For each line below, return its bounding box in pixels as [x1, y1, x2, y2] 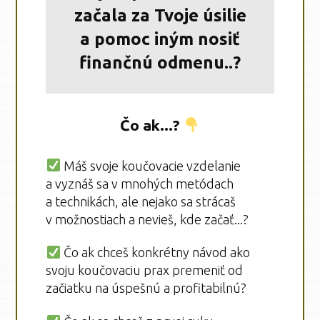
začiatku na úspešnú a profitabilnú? [46, 281, 250, 296]
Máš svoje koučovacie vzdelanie [60, 158, 241, 173]
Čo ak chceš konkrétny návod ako [60, 245, 250, 260]
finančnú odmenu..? [79, 53, 241, 73]
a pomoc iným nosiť [80, 29, 240, 49]
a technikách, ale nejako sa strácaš [46, 194, 236, 209]
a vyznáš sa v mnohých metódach [46, 176, 234, 191]
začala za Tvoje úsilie [74, 6, 246, 26]
